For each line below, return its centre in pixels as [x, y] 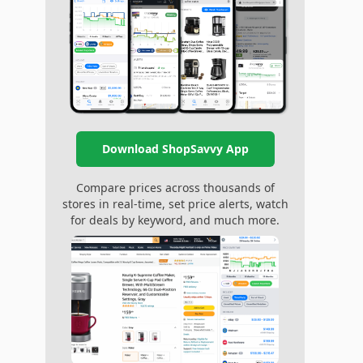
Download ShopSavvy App [175, 148]
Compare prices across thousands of [175, 187]
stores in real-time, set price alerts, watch [175, 203]
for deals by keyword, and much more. [175, 220]
